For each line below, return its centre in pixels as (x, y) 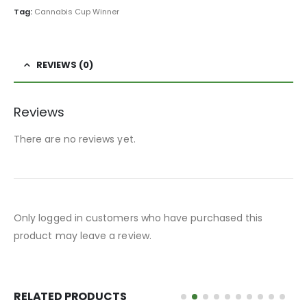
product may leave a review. (83, 236)
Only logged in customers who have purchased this (138, 218)
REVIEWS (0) (65, 65)
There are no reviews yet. (75, 139)
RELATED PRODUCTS (70, 297)
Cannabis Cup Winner (77, 11)
